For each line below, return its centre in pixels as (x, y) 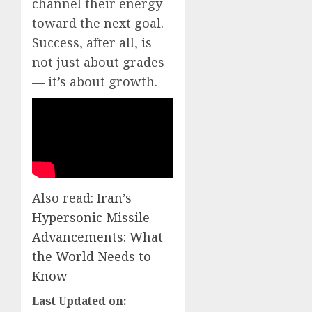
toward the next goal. (98, 23)
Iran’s (114, 198)
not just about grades (98, 62)
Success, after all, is (92, 42)
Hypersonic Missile (91, 217)
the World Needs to (92, 256)
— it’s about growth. (95, 81)
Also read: (64, 198)
